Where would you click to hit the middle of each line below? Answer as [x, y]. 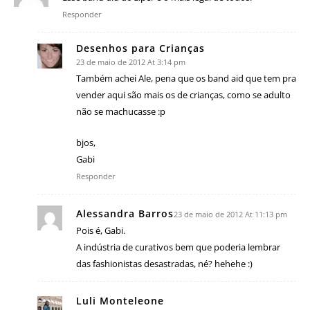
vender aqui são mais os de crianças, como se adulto [183, 94]
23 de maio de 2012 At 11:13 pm [230, 214]
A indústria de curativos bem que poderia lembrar [178, 247]
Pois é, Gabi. [101, 230]
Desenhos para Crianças [140, 48]
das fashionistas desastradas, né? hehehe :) [164, 263]
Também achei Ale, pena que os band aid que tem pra [186, 78]
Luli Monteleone [120, 300]
